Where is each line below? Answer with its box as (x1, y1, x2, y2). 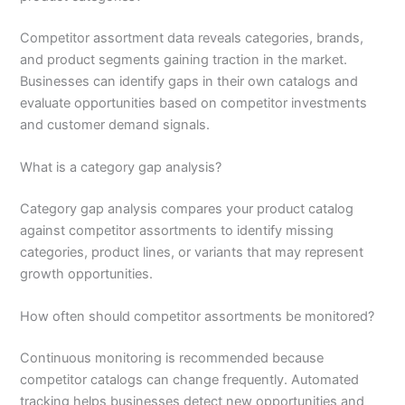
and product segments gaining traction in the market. (20, 51, 348, 68)
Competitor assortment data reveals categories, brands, (20, 29, 364, 46)
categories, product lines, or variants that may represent (20, 243, 364, 260)
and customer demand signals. (20, 116, 211, 133)
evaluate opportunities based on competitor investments (20, 94, 368, 111)
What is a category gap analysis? (20, 158, 222, 175)
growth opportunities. (20, 265, 154, 282)
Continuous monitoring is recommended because (20, 350, 325, 367)
